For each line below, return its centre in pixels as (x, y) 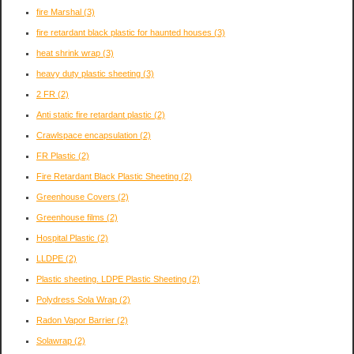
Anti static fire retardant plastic (95, 114)
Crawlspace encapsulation (88, 135)
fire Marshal (60, 11)
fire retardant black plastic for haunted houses (125, 32)
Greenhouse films (72, 217)
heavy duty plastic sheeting (90, 73)
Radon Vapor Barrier (77, 320)
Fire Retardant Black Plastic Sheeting (109, 176)
